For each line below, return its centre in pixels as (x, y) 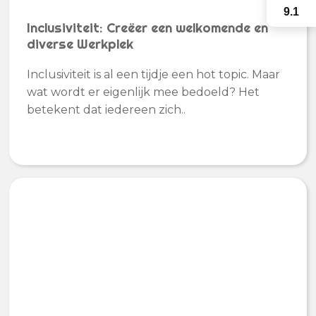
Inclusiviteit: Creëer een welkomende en (148, 28)
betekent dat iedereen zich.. (107, 109)
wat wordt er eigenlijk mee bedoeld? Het (144, 92)
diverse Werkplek (80, 44)
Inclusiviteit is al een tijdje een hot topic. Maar (154, 74)
